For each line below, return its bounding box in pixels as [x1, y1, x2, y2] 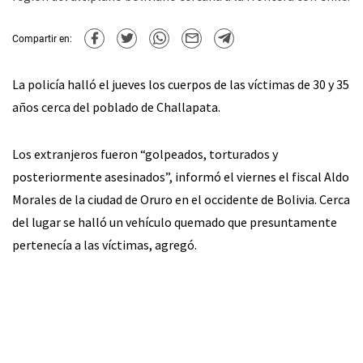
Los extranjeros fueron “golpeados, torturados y [12, 146, 278, 162]
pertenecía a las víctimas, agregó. [12, 237, 197, 253]
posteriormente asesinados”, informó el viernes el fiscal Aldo [12, 169, 349, 185]
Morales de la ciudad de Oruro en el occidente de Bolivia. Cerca [12, 191, 350, 207]
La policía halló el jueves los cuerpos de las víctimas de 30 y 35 [12, 76, 349, 92]
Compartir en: [12, 32, 72, 45]
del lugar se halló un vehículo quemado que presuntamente [12, 214, 337, 230]
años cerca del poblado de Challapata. [12, 99, 220, 115]
